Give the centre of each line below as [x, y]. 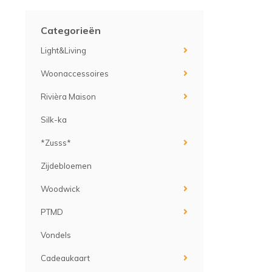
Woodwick [60, 189]
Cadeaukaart [65, 258]
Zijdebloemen [66, 166]
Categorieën [71, 30]
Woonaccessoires [75, 73]
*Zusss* [56, 143]
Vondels [56, 235]
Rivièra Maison [68, 97]
